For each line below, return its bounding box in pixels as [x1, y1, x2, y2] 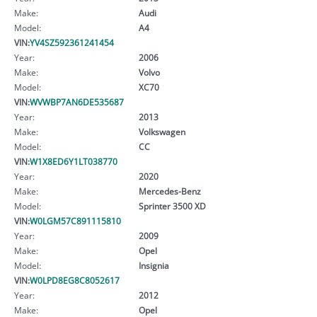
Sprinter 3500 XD [138, 200, 206, 212]
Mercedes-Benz [138, 185, 201, 197]
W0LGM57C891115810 [30, 214, 121, 226]
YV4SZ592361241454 [30, 36, 114, 48]
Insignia [138, 259, 169, 271]
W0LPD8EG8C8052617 [30, 274, 120, 286]
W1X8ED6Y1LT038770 [30, 155, 117, 167]
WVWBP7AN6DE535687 [30, 96, 124, 108]
